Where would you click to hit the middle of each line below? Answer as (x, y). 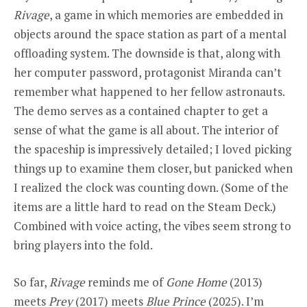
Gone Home (198, 282)
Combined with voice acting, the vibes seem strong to (152, 226)
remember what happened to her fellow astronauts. (149, 92)
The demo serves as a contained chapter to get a (141, 111)
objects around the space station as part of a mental (150, 34)
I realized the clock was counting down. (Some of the (151, 188)
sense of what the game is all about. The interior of (146, 130)
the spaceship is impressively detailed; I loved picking (152, 149)
